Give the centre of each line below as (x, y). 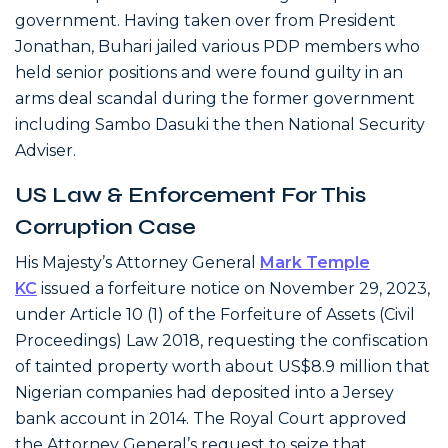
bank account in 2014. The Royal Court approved (211, 418)
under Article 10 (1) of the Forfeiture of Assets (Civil (215, 314)
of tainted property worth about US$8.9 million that (222, 366)
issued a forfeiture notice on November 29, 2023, (233, 288)
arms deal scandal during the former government (215, 99)
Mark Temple (315, 262)
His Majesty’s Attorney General (137, 262)
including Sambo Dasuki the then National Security (220, 125)
